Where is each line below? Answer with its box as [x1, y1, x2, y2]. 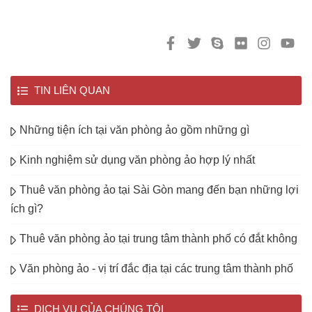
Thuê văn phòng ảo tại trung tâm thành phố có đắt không [19, 233, 297, 245]
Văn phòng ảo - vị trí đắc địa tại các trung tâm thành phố [19, 263, 293, 275]
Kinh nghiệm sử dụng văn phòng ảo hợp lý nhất [19, 154, 255, 166]
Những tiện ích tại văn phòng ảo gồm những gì [19, 124, 249, 136]
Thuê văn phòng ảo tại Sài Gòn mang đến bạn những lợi [19, 184, 299, 196]
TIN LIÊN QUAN [31, 84, 110, 97]
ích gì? [10, 203, 43, 215]
